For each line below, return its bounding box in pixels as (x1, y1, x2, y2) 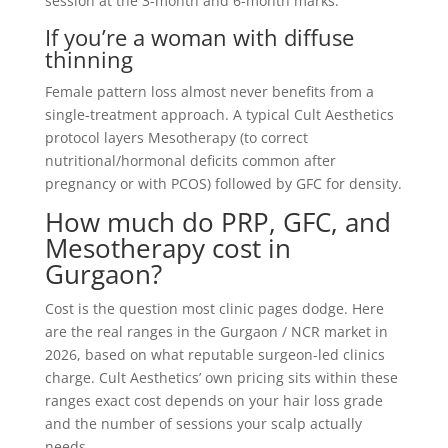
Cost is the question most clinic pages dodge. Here (44, 299, 384, 318)
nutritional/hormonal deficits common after (44, 151, 336, 170)
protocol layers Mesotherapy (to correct (44, 128, 308, 147)
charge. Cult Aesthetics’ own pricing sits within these (44, 368, 398, 387)
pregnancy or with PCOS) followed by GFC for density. (44, 174, 402, 193)
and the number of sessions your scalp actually (44, 414, 362, 433)
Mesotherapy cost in (44, 230, 291, 266)
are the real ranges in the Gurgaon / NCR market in (44, 322, 388, 341)
